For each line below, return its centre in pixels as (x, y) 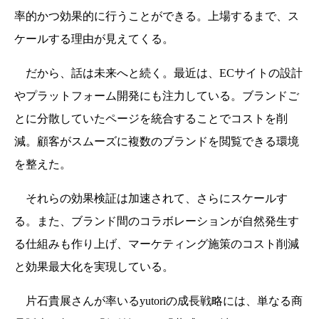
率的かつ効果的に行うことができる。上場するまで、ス (157, 16)
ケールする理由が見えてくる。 (94, 39)
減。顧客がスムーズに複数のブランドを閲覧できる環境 (157, 142)
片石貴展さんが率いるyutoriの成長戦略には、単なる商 (158, 301)
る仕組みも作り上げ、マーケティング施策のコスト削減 (157, 244)
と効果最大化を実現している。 (94, 267)
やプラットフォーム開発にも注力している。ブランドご (157, 96)
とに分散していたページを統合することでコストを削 (151, 119)
